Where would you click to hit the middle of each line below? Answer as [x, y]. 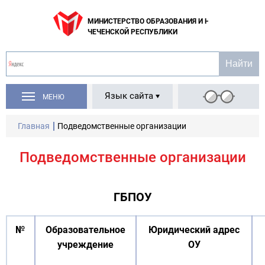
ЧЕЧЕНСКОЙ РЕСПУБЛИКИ [132, 32]
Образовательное [85, 230]
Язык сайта [129, 96]
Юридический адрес [194, 230]
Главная [34, 126]
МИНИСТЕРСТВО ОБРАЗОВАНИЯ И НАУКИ [158, 21]
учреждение [85, 245]
